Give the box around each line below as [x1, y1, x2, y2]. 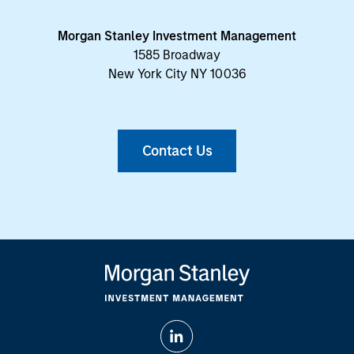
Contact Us [141, 141, 213, 160]
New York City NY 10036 [107, 66, 247, 81]
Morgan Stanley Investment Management [58, 28, 296, 43]
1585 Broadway [134, 47, 220, 62]
